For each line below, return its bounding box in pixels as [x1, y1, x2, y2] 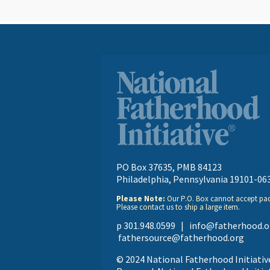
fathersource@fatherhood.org [118, 231, 244, 244]
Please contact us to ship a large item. [116, 202, 240, 213]
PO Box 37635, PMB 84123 [116, 161, 222, 174]
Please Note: [116, 193, 165, 204]
